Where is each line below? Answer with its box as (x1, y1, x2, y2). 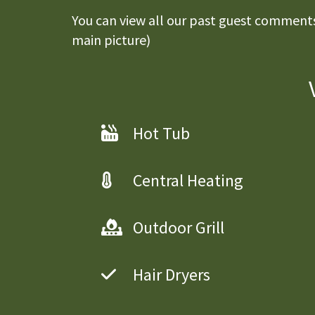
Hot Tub (132, 122, 190, 145)
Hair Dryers (132, 264, 210, 286)
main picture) (72, 31, 150, 49)
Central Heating (132, 169, 243, 192)
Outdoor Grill (132, 217, 224, 239)
